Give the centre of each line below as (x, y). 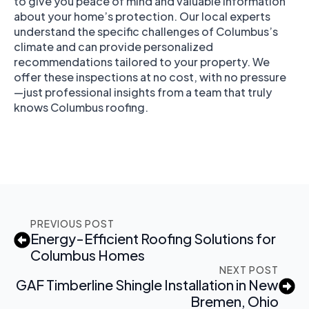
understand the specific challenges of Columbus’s (146, 31)
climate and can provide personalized (113, 46)
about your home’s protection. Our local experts (142, 16)
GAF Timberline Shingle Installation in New (147, 284)
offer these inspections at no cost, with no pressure (150, 77)
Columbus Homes (88, 255)
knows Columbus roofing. (81, 107)
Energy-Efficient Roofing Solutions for (153, 238)
